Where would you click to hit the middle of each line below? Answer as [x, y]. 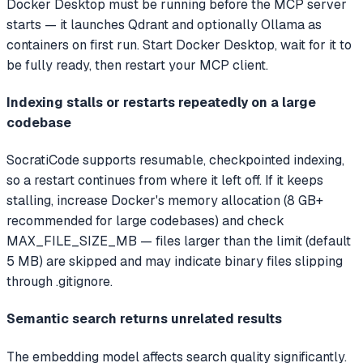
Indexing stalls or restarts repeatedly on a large [161, 102]
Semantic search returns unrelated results [144, 319]
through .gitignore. [60, 282]
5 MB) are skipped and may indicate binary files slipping [175, 262]
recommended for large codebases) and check [145, 221]
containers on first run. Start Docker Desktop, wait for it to [179, 45]
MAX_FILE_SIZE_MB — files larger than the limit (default [179, 241]
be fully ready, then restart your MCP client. [137, 65]
